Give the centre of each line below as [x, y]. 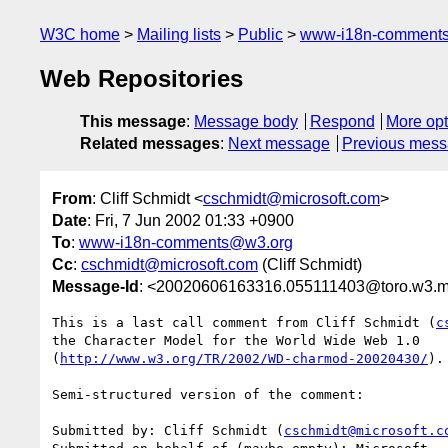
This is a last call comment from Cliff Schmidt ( [244, 322]
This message [133, 122]
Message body [246, 122]
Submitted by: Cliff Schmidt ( [168, 430]
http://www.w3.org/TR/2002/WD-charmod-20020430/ [244, 358]
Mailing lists [179, 34]
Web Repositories [141, 79]
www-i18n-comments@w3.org [186, 242]
